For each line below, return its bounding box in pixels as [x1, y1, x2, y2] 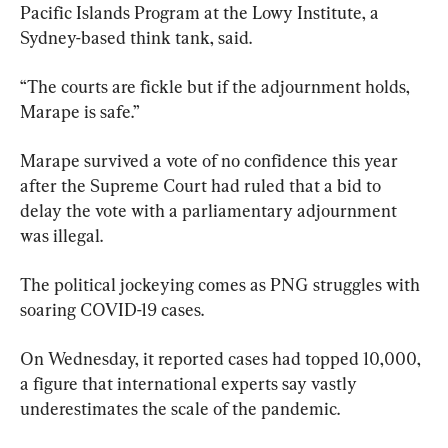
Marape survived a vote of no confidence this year [20, 150, 402, 172]
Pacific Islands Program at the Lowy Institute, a [20, 2, 383, 24]
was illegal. [20, 225, 103, 247]
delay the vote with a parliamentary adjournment [20, 200, 401, 222]
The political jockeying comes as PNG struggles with [20, 274, 424, 296]
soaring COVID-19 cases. [20, 299, 204, 321]
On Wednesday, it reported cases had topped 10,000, [20, 348, 425, 370]
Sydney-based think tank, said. [20, 27, 252, 49]
